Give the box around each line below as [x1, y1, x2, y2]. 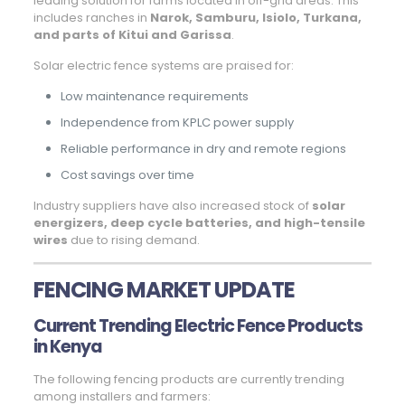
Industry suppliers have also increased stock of [33, 197, 312, 215]
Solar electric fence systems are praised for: [33, 57, 294, 75]
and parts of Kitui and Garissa [33, 26, 231, 44]
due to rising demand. [67, 231, 200, 250]
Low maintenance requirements [60, 88, 249, 106]
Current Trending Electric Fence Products [33, 314, 363, 339]
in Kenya [33, 334, 102, 360]
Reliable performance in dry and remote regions [60, 140, 346, 158]
